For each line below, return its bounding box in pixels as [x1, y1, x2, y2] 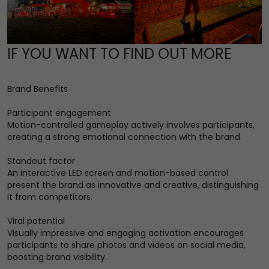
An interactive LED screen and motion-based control [7, 166, 228, 179]
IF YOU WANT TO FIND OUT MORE [7, 43, 231, 64]
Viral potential [7, 214, 65, 227]
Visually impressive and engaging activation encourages [7, 226, 244, 239]
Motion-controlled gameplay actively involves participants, [7, 118, 255, 131]
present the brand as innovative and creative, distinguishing [7, 178, 259, 191]
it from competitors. [7, 190, 92, 203]
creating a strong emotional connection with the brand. [7, 130, 242, 143]
